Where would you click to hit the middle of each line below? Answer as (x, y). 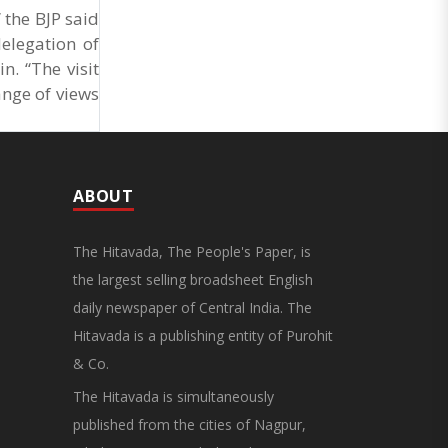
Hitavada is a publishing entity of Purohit (203, 335)
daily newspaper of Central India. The (192, 307)
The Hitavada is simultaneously (173, 396)
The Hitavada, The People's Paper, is (192, 251)
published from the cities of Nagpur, (189, 424)
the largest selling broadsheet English (193, 279)
